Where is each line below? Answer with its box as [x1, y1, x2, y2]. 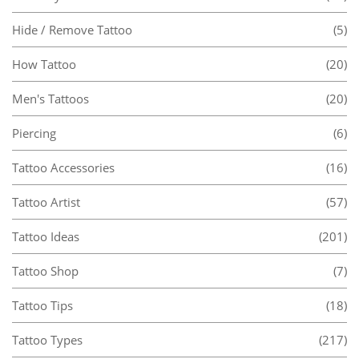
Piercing [12, 124, 56, 141]
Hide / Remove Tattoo [12, 21, 132, 38]
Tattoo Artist [12, 193, 80, 210]
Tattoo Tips [12, 296, 73, 313]
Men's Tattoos [12, 90, 89, 107]
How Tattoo [12, 55, 76, 72]
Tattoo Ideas [12, 228, 79, 244]
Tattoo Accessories [12, 159, 115, 175]
